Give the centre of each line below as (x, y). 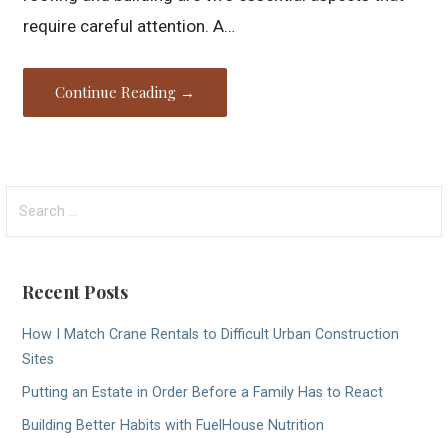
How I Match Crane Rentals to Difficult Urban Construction (211, 334)
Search (29, 197)
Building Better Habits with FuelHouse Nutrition (173, 425)
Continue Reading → (125, 91)
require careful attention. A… (129, 26)
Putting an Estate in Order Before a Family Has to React (203, 392)
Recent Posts (75, 292)
